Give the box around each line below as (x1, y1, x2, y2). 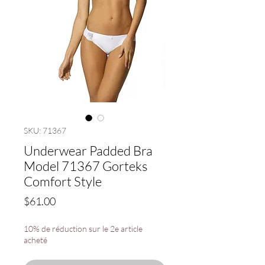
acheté (24, 235, 47, 245)
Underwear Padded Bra (24, 143, 153, 159)
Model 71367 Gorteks (24, 158, 147, 174)
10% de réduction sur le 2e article (24, 224, 143, 234)
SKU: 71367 (24, 125, 66, 135)
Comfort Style (24, 173, 102, 189)
